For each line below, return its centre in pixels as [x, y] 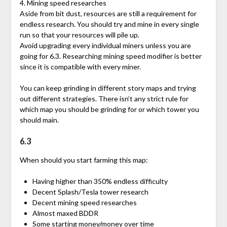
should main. [39, 120]
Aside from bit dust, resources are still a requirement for [108, 14]
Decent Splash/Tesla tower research [90, 192]
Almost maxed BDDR [65, 213]
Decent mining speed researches [84, 203]
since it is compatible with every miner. [80, 67]
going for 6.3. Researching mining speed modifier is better [110, 56]
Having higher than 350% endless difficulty [100, 181]
